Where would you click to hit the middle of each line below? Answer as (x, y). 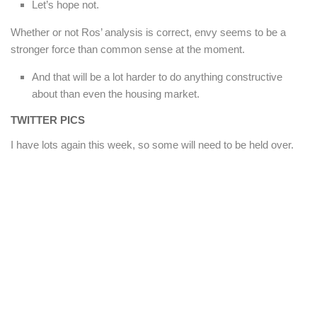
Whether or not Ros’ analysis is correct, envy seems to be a (148, 33)
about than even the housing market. (116, 94)
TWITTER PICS (48, 120)
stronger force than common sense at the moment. (128, 50)
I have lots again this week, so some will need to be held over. (152, 145)
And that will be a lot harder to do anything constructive (157, 77)
